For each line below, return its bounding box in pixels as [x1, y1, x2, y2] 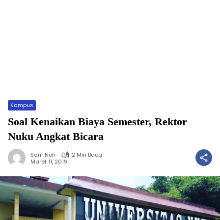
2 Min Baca [72, 151, 102, 159]
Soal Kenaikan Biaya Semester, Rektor [8, 115, 187, 128]
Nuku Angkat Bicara [8, 130, 104, 142]
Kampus [10, 101, 33, 109]
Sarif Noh [30, 151, 55, 159]
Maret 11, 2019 [30, 157, 67, 165]
